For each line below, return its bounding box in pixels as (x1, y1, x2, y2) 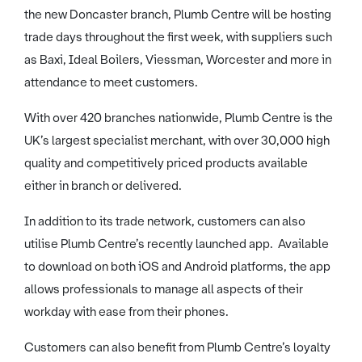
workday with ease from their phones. (24, 304, 229, 321)
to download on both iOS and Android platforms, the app (24, 259, 330, 276)
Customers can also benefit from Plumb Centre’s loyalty (24, 339, 330, 356)
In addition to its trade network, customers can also (24, 213, 305, 230)
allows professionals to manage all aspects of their (24, 281, 303, 298)
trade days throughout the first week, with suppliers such (24, 29, 332, 46)
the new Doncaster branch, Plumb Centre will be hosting (24, 6, 331, 23)
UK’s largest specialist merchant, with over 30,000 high (24, 133, 330, 149)
